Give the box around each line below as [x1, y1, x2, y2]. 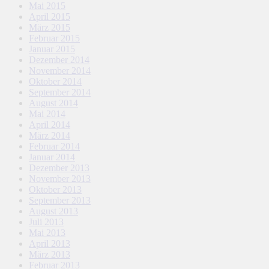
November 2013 [29, 173, 91, 184]
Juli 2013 [29, 216, 64, 227]
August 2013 [29, 205, 78, 216]
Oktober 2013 [29, 184, 82, 195]
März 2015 [29, 22, 70, 32]
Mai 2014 [29, 108, 65, 119]
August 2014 [29, 97, 78, 108]
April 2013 [29, 238, 70, 249]
